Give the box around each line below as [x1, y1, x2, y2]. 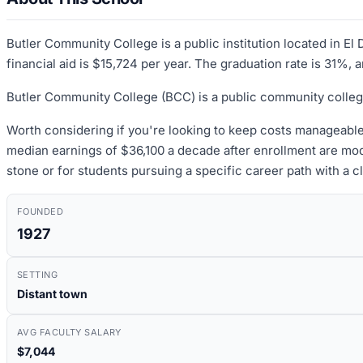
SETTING [17, 268, 58, 280]
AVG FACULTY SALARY [17, 326, 122, 338]
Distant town [17, 286, 88, 301]
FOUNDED [17, 205, 64, 217]
